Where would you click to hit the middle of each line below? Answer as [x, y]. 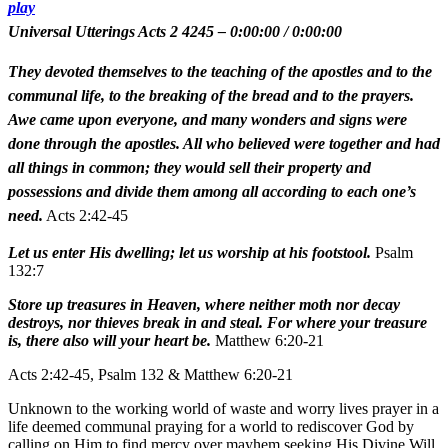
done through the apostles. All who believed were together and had [224, 143]
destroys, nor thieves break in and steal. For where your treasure [217, 322]
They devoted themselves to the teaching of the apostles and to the [220, 71]
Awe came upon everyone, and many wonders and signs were [207, 119]
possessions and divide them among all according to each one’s [212, 191]
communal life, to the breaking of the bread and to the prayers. [211, 95]
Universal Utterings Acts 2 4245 [111, 31]
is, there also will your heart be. [109, 340]
